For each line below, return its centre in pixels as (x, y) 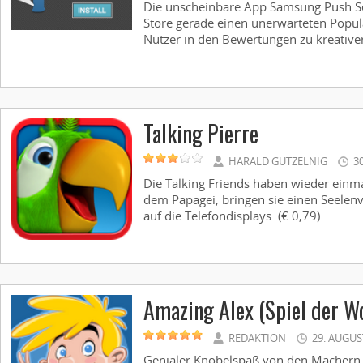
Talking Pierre (201, 133)
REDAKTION (257, 338)
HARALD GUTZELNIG (278, 161)
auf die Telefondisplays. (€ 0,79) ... (238, 216)
